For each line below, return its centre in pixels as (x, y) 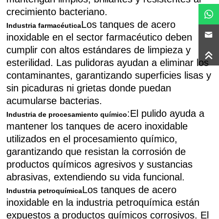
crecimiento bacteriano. (57, 12)
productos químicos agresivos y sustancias (100, 164)
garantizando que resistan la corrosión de (96, 152)
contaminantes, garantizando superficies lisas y (109, 75)
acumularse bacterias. (55, 101)
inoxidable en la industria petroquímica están (103, 202)
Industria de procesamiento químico (67, 114)
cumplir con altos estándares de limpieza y (99, 50)
